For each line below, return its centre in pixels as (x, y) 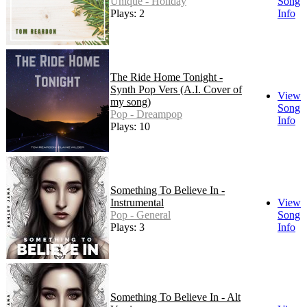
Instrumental (137, 203)
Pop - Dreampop (146, 114)
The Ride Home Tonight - (167, 77)
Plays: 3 (127, 228)
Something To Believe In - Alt (175, 297)
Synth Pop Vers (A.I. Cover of (176, 90)
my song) (131, 102)
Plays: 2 (127, 14)
